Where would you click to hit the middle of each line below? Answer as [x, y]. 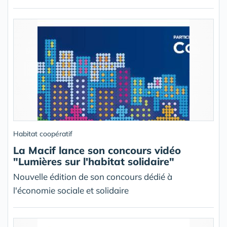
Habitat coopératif [43, 134]
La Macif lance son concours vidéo [97, 150]
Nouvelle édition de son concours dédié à [93, 177]
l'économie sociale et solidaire [71, 190]
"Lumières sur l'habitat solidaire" [94, 161]
